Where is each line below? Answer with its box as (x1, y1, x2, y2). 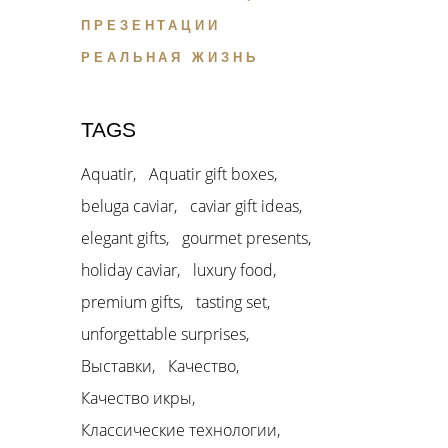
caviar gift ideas (190, 195, 299, 218)
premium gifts (81, 291, 180, 314)
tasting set (196, 291, 267, 314)
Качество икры (81, 387, 192, 410)
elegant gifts (81, 227, 166, 250)
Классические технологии (81, 419, 277, 442)
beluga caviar (81, 195, 174, 218)
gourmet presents (182, 227, 308, 250)
